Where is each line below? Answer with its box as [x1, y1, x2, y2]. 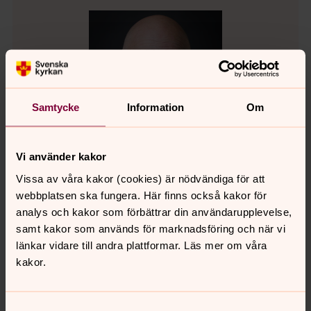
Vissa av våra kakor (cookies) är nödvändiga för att [16, 172, 265, 184]
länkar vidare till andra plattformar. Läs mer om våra [16, 239, 267, 251]
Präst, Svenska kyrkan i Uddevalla [25, 232, 193, 247]
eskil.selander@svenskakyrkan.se [63, 274, 233, 289]
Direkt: [25, 260, 58, 276]
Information [126, 101, 185, 113]
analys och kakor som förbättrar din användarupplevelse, [16, 205, 292, 217]
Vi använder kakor [16, 150, 107, 162]
